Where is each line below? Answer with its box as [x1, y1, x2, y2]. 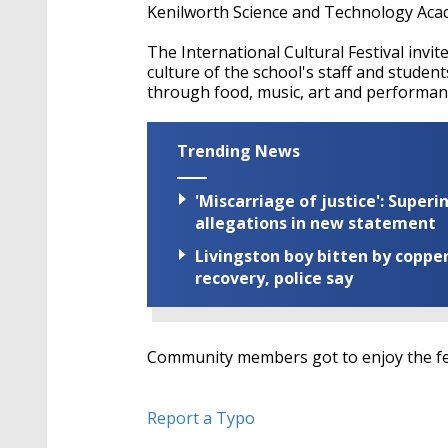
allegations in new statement [195, 212, 436, 235]
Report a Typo [147, 407, 255, 430]
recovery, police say [195, 267, 353, 290]
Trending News [177, 140, 300, 162]
